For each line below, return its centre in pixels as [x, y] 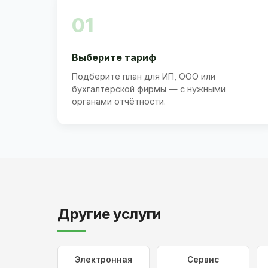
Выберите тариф [114, 57]
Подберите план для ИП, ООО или [144, 76]
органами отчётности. [119, 101]
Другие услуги [109, 214]
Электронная [104, 260]
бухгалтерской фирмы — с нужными [149, 89]
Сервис [203, 260]
